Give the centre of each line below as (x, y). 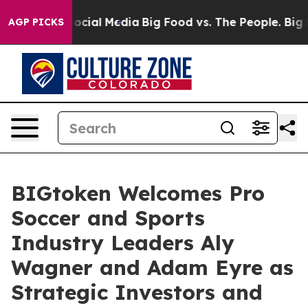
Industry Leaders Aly (123, 243)
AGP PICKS (36, 22)
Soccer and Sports (108, 218)
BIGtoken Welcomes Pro (138, 193)
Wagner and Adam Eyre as (152, 267)
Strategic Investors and (137, 292)
